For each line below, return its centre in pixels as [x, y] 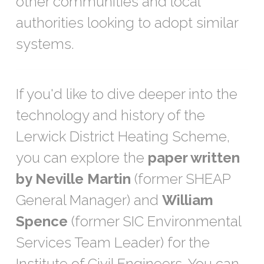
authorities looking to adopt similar [127, 23]
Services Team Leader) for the [113, 243]
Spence [42, 222]
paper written [194, 158]
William [188, 200]
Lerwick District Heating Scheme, [123, 137]
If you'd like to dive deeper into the [127, 94]
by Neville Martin [73, 179]
